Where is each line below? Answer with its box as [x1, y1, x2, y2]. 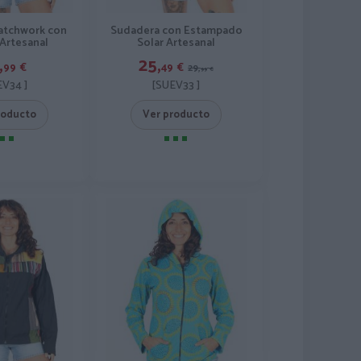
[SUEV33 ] [151, 77, 201, 96]
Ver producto [143, 106, 210, 124]
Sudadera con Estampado [110, 22, 243, 41]
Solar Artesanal [137, 34, 215, 53]
